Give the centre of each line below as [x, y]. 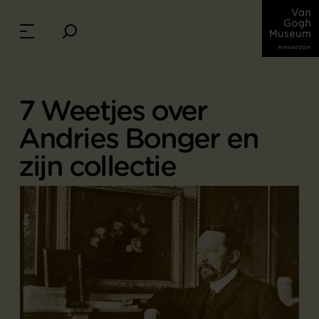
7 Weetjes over [113, 111]
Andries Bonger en [138, 138]
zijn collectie [97, 166]
